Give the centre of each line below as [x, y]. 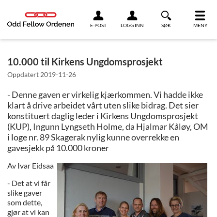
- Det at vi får [29, 183]
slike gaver [25, 192]
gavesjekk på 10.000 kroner [58, 147]
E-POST [98, 25]
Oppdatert [24, 74]
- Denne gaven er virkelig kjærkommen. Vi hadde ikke [105, 94]
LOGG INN [132, 25]
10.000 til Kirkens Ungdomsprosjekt [85, 61]
